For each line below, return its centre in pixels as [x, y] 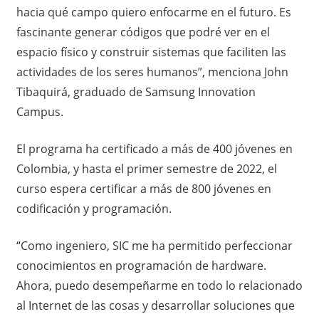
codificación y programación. [94, 208]
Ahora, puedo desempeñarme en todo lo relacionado [159, 285]
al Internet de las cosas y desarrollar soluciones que [155, 305]
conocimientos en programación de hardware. [141, 265]
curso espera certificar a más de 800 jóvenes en [143, 188]
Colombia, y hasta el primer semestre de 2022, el [146, 168]
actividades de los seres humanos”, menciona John [152, 72]
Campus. [40, 111]
